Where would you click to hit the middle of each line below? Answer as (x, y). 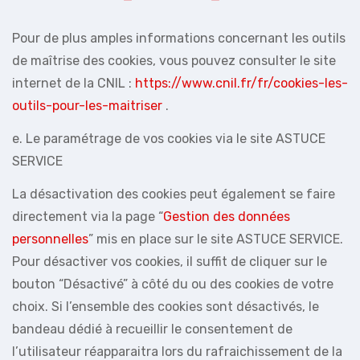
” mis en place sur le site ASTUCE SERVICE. (216, 239)
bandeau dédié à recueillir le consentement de (152, 329)
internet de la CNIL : (74, 83)
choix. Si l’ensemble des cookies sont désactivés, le (166, 306)
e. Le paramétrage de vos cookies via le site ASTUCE (169, 138)
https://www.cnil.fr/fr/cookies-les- (241, 83)
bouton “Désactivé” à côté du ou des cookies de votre (173, 284)
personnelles (50, 239)
